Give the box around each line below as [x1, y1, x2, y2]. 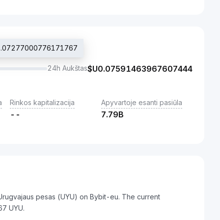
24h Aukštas [47, 64, 87, 72]
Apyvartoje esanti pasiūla [101, 98, 182, 107]
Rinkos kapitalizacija [10, 98, 75, 107]
